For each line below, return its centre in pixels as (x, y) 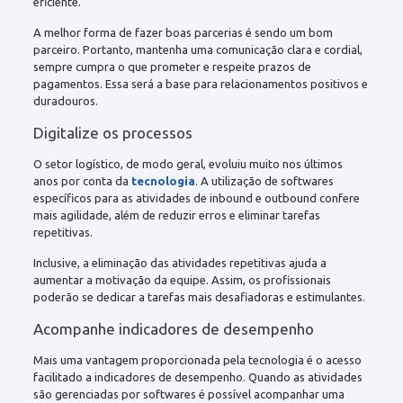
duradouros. (65, 100)
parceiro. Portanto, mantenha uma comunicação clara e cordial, (197, 49)
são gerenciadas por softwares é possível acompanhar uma (188, 394)
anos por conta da (82, 180)
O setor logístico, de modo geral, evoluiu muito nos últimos (188, 163)
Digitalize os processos (112, 132)
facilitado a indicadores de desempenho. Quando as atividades (197, 376)
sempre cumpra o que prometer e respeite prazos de (172, 66)
